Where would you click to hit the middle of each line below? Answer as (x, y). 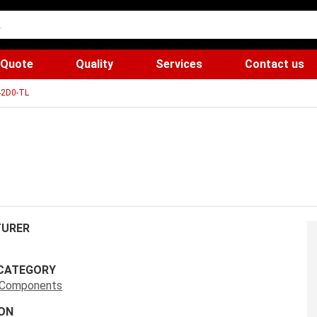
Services (179, 64)
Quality (94, 64)
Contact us (275, 64)
